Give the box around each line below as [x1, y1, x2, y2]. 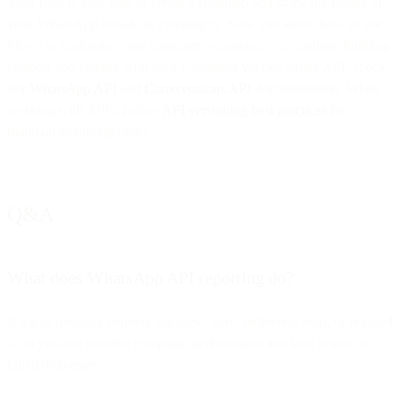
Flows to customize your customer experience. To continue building [7, 37, 390, 53]
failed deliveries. [7, 356, 100, 372]
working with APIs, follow [7, 101, 162, 118]
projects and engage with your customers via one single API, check [7, 58, 386, 74]
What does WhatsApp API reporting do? [7, 267, 294, 287]
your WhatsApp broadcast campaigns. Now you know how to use [7, 15, 381, 31]
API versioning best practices [162, 101, 327, 118]
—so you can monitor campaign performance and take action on [7, 335, 370, 351]
